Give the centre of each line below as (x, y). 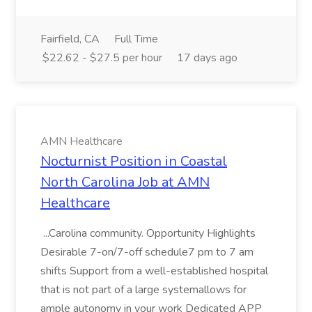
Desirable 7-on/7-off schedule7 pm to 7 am (147, 252)
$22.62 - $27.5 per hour (102, 58)
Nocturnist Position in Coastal (134, 161)
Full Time (136, 39)
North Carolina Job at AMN (125, 182)
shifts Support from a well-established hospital (154, 271)
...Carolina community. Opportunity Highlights (148, 233)
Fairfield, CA (70, 39)
